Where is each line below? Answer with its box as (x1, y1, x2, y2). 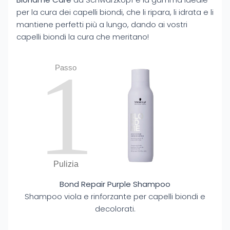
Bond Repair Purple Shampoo (60, 179, 170, 189)
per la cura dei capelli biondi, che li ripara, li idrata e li (16, 7, 214, 17)
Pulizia (53, 160, 79, 168)
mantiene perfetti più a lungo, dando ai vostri (16, 19, 187, 30)
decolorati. (94, 203, 136, 214)
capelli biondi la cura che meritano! (16, 31, 149, 42)
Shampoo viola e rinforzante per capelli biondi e (25, 191, 205, 202)
